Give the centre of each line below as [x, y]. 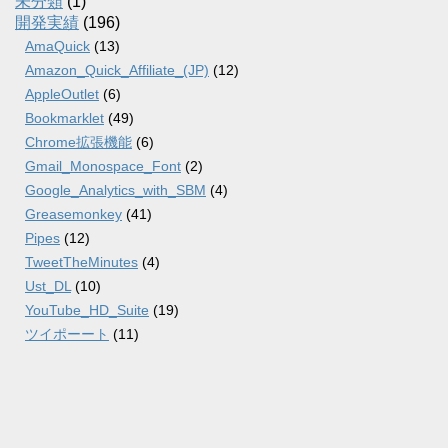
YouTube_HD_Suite [87, 310]
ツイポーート [67, 334]
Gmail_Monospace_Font [103, 166]
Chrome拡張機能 [78, 142]
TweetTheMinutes [81, 262]
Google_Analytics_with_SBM [115, 190]
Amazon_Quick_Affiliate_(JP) [117, 70]
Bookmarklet [64, 118]
